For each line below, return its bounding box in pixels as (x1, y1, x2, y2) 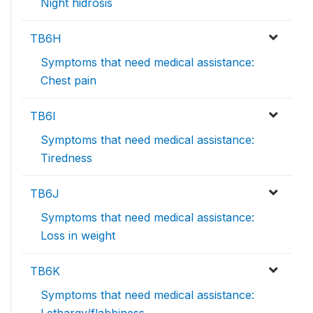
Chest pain (41, 73, 96, 87)
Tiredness (41, 151, 92, 165)
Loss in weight (41, 228, 115, 242)
